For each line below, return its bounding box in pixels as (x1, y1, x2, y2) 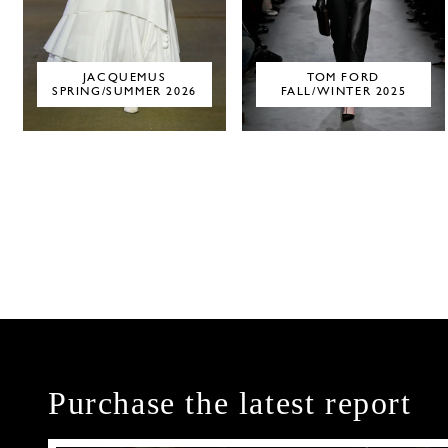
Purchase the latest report (48, 385, 412, 421)
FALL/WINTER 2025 (280, 85, 407, 98)
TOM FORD (307, 71, 380, 84)
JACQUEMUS (82, 71, 167, 84)
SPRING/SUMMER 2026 (52, 85, 197, 98)
